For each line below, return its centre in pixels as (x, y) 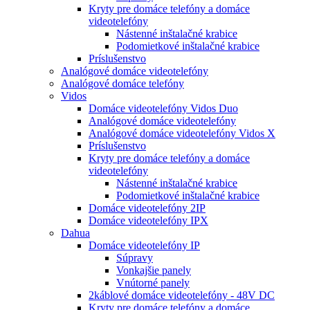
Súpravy (135, 258)
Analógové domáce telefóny (122, 84)
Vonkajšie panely (154, 271)
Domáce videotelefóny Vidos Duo (163, 109)
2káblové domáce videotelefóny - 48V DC (182, 295)
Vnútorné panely (153, 283)
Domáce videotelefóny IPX (148, 221)
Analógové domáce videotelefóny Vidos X (182, 134)
